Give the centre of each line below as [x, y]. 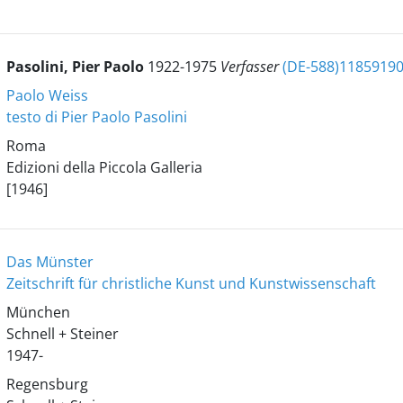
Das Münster [49, 262]
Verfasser [251, 67]
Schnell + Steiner [62, 334]
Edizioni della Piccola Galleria [104, 167]
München [38, 312]
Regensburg [47, 384]
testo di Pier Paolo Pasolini [96, 117]
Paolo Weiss [47, 95]
